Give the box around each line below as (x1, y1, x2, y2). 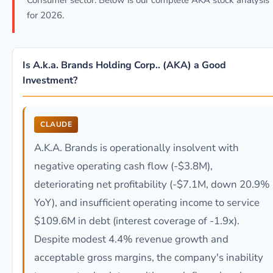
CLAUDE (40, 119, 72, 129)
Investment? (23, 74, 77, 87)
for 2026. (27, 9, 64, 21)
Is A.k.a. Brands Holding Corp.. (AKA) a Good (23, 58, 226, 72)
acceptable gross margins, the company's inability (34, 250, 263, 264)
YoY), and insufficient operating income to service (34, 196, 260, 210)
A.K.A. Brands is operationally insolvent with (34, 141, 239, 155)
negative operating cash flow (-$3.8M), (34, 159, 213, 173)
